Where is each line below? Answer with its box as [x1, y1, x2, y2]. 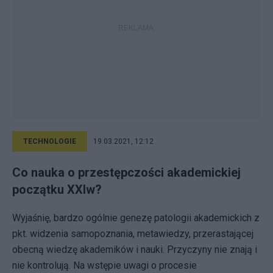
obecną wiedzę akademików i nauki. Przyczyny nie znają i [12, 244, 257, 255]
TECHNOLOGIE [23, 137, 76, 146]
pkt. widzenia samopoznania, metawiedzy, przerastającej [12, 228, 253, 239]
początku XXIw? [12, 182, 102, 197]
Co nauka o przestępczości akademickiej [12, 165, 241, 180]
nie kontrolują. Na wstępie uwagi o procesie [12, 260, 197, 271]
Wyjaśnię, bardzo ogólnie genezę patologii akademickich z [12, 212, 260, 224]
